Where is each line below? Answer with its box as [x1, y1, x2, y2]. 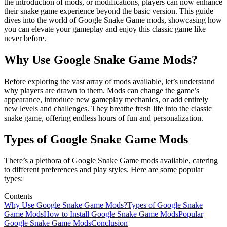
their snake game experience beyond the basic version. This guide [4, 6, 213, 15]
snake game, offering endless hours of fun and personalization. [4, 113, 203, 122]
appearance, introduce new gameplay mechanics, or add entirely [4, 95, 208, 104]
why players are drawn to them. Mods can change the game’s [4, 86, 199, 95]
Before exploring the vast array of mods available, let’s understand [4, 77, 215, 86]
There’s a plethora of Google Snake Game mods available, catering [4, 156, 218, 165]
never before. [4, 33, 46, 43]
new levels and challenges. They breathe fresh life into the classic [4, 104, 212, 113]
